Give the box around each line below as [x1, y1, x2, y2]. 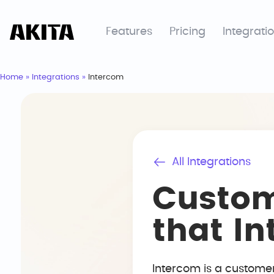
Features [106, 26, 152, 37]
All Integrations [172, 157, 251, 168]
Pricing [169, 26, 206, 37]
